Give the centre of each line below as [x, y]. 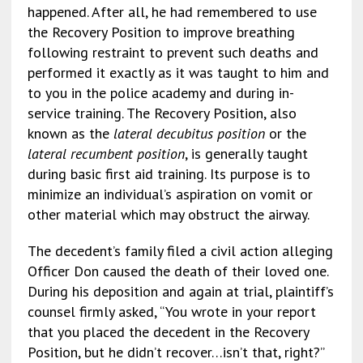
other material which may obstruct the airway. [168, 214]
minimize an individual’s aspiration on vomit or [170, 194]
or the [285, 133]
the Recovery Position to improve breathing [161, 32]
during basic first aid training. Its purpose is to [169, 173]
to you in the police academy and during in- [160, 92]
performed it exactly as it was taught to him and [178, 72]
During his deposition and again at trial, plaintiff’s [180, 291]
